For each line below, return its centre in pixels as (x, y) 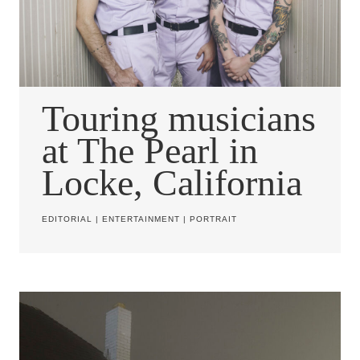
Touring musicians (179, 118)
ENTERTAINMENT (141, 219)
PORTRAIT (213, 219)
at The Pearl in (150, 150)
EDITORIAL (67, 219)
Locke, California (172, 182)
